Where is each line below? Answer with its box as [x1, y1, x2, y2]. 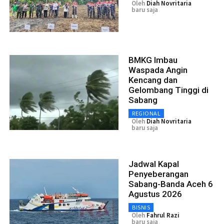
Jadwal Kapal [128, 159, 179, 169]
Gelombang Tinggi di [128, 85, 208, 95]
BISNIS [132, 203, 150, 211]
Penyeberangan [128, 169, 188, 179]
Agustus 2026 [128, 189, 182, 199]
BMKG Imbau [128, 55, 177, 65]
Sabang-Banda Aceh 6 [128, 179, 213, 189]
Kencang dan [128, 75, 177, 85]
